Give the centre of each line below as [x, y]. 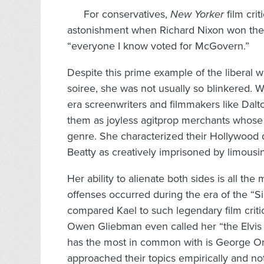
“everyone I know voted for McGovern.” [158, 46]
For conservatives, [126, 14]
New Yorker [199, 14]
